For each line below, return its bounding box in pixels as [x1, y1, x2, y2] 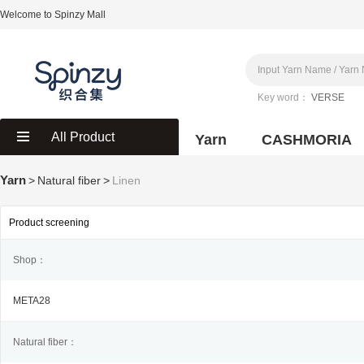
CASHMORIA [262, 132, 352, 148]
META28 [13, 295, 50, 306]
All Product [51, 130, 115, 144]
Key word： [258, 92, 309, 103]
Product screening [9, 217, 89, 228]
